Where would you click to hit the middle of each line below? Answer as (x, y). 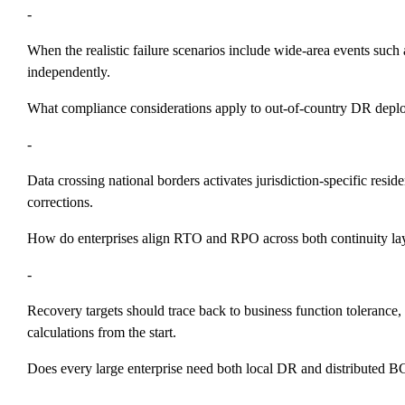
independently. (71, 71)
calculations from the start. (104, 332)
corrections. (62, 202)
